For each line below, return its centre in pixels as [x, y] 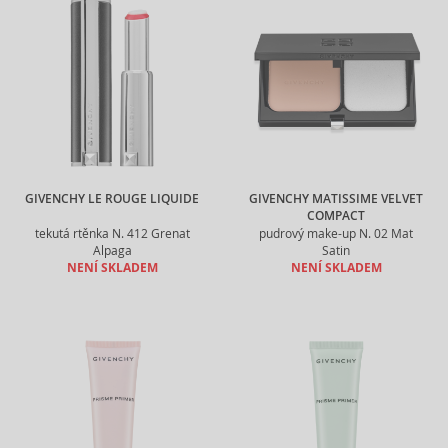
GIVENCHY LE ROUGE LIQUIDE [112, 199]
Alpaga [112, 250]
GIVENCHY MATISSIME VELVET [336, 199]
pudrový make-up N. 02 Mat [336, 233]
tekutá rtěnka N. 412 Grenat [112, 233]
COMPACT [336, 216]
